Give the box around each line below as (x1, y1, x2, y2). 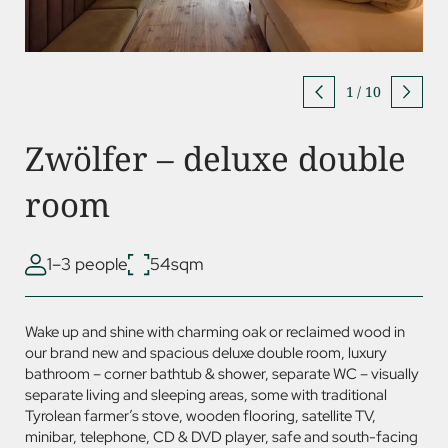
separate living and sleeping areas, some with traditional (25, 385, 387, 406)
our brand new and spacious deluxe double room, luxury (25, 343, 387, 364)
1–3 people (47, 253, 128, 276)
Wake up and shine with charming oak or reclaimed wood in (25, 322, 405, 343)
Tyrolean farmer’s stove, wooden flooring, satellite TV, (25, 406, 376, 427)
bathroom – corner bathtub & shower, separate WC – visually (25, 364, 419, 385)
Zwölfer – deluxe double (25, 136, 406, 182)
